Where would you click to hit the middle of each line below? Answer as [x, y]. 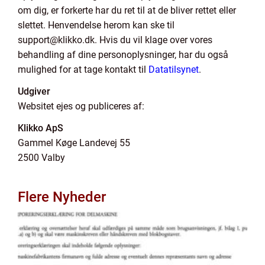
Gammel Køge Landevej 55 [74, 143]
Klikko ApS [41, 128]
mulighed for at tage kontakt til [83, 70]
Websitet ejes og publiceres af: [81, 106]
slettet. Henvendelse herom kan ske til [96, 25]
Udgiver [34, 91]
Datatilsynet [174, 70]
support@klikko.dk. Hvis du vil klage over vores [115, 40]
